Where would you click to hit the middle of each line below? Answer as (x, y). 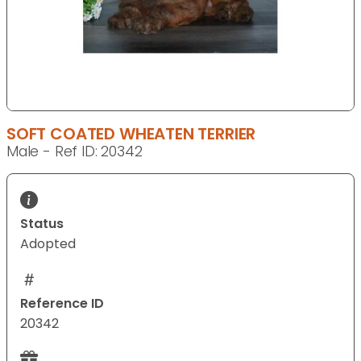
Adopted (48, 244)
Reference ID (62, 304)
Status (42, 224)
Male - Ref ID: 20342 (75, 152)
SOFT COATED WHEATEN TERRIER (131, 134)
